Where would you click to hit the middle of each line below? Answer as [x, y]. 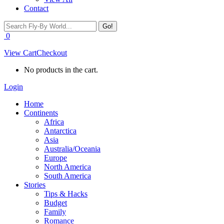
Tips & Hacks [66, 194]
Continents [41, 113]
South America [67, 176]
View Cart [20, 53]
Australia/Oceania [72, 149]
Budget [55, 203]
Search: [15, 25]
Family [55, 212]
